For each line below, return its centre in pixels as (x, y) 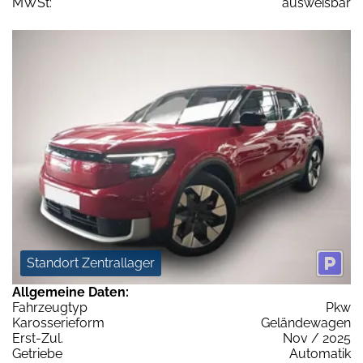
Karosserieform (58, 322)
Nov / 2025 (317, 338)
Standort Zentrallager (91, 263)
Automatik (320, 353)
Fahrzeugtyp (50, 307)
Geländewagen (306, 322)
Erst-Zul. (38, 338)
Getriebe (37, 353)
